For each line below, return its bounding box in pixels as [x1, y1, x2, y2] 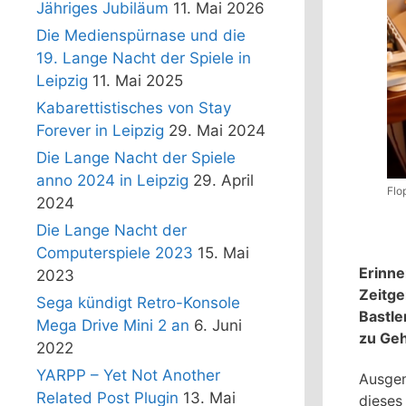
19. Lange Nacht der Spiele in [36, 49, 251, 68]
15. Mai [198, 244, 249, 263]
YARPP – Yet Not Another [36, 366, 220, 385]
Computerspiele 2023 [36, 244, 193, 263]
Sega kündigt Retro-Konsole [36, 294, 240, 313]
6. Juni [194, 316, 242, 335]
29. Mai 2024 [169, 121, 266, 140]
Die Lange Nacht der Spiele [36, 149, 236, 168]
